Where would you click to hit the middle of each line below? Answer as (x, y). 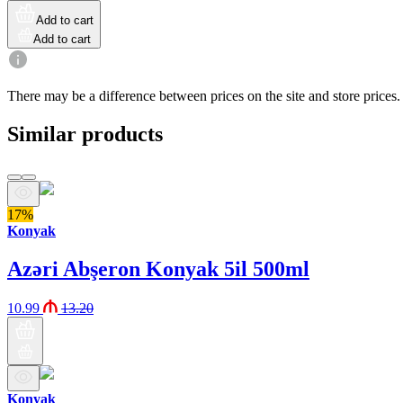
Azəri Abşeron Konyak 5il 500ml (158, 269)
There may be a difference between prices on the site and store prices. (204, 95)
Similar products (85, 134)
